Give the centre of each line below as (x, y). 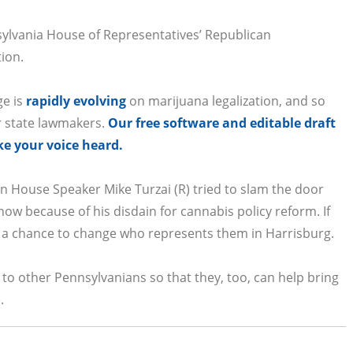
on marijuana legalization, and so (227, 101)
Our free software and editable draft (222, 123)
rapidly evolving (76, 101)
